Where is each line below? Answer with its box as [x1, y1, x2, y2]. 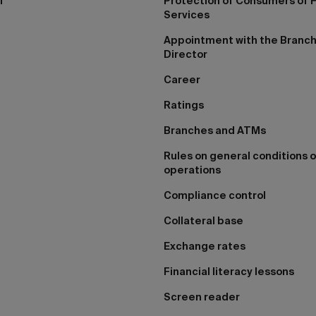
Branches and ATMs [164, 124, 266, 137]
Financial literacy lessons [164, 265, 294, 278]
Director [164, 48, 207, 61]
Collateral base [164, 214, 243, 227]
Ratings [164, 99, 204, 111]
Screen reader [164, 291, 240, 303]
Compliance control [164, 189, 266, 202]
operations [164, 164, 221, 176]
